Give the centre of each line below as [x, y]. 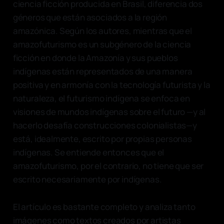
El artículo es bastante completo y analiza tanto [104, 206]
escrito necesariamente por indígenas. [88, 179]
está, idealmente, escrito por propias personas [102, 138]
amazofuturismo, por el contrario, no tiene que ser [108, 165]
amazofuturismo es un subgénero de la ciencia [102, 44]
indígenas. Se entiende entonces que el [88, 152]
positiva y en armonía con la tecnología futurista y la [111, 84]
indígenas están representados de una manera [102, 71]
